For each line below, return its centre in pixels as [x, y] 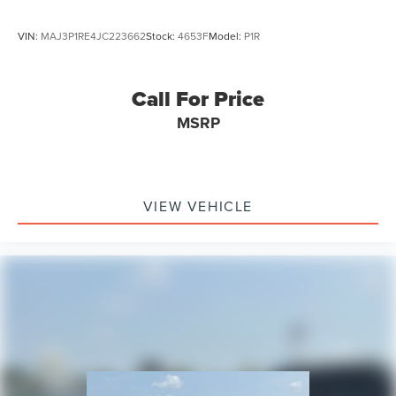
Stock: [162, 36]
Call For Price [198, 99]
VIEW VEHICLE [198, 206]
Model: [226, 36]
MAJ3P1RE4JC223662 [93, 36]
